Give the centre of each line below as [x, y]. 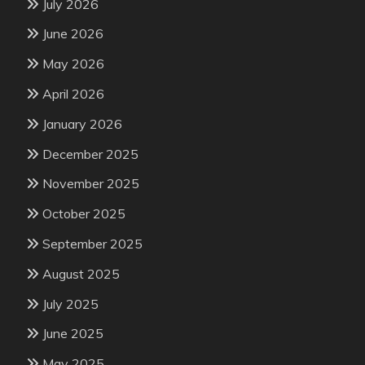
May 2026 [73, 64]
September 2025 [92, 243]
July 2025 [70, 303]
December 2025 [90, 154]
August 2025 [81, 273]
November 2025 [91, 184]
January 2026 [82, 123]
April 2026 [73, 94]
